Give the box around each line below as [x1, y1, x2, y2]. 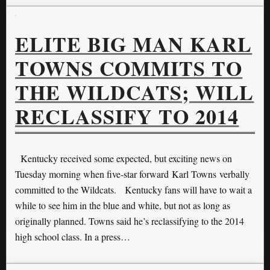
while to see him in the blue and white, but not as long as [15, 199, 230, 212]
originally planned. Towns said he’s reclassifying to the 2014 [15, 215, 244, 228]
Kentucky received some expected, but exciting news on [15, 152, 232, 165]
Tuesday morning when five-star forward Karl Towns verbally [15, 168, 250, 181]
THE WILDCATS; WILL [15, 77, 254, 108]
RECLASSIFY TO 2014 [15, 101, 239, 132]
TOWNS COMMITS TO [15, 53, 243, 84]
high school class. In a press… [15, 230, 130, 243]
